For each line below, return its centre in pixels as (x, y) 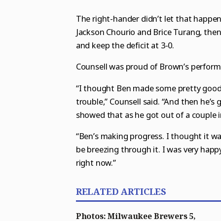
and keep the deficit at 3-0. (125, 45)
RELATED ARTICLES (121, 191)
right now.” (96, 163)
